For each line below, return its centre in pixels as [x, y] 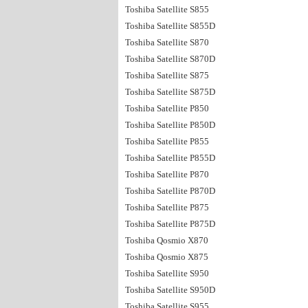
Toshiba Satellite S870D [170, 59]
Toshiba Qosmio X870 [167, 240]
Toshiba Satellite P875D [170, 224]
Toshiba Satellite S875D [170, 92]
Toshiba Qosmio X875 [167, 257]
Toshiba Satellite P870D [170, 191]
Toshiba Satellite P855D [170, 158]
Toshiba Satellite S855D [170, 26]
